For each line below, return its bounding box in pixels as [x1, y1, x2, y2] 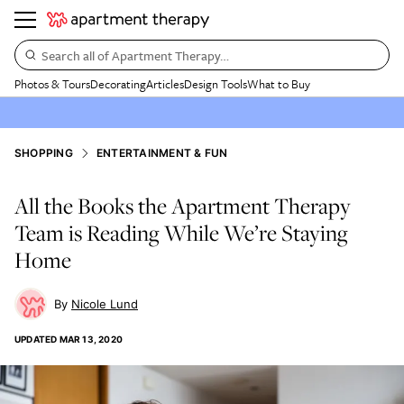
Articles [146, 75, 184, 93]
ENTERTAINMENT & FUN [96, 146, 228, 160]
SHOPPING [14, 146, 73, 160]
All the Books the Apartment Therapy [14, 190, 351, 221]
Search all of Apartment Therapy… [41, 45, 229, 65]
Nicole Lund [71, 297, 138, 311]
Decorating [90, 75, 146, 93]
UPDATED [14, 334, 58, 344]
